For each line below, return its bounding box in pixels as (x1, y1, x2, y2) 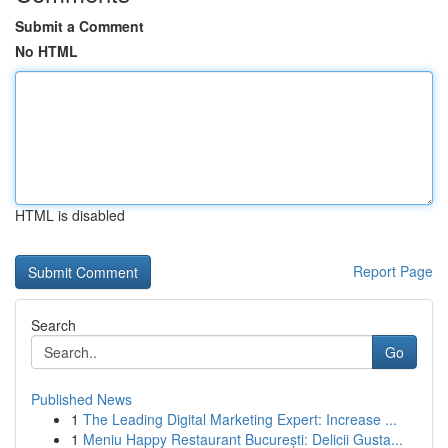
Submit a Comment (15, 16, 144, 36)
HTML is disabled (15, 205, 125, 225)
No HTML (15, 41, 78, 61)
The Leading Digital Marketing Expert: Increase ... (83, 409, 397, 429)
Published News (31, 389, 132, 409)
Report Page (353, 261, 433, 281)
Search (31, 315, 76, 335)
